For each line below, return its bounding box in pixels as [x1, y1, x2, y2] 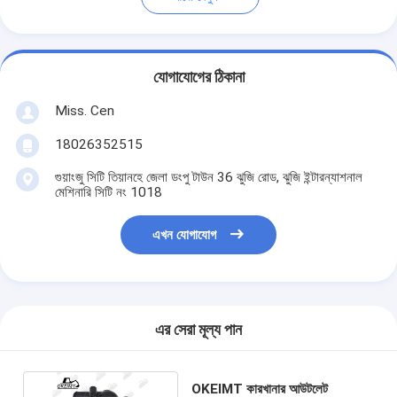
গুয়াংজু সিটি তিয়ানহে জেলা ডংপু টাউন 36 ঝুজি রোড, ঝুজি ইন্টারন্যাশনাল [54, 168, 362, 185]
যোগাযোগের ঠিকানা [152, 68, 245, 87]
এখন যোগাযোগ [152, 227, 217, 244]
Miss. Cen [54, 102, 114, 119]
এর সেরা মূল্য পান [155, 321, 242, 339]
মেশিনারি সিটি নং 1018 [54, 183, 162, 200]
